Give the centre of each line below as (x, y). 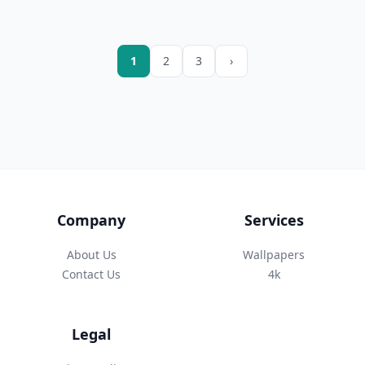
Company (91, 220)
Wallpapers (274, 254)
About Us (91, 254)
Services (274, 220)
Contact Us (91, 274)
